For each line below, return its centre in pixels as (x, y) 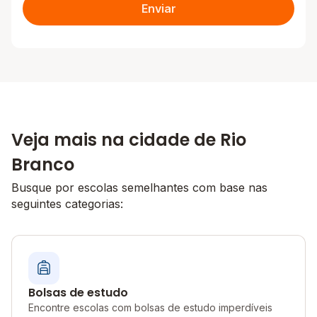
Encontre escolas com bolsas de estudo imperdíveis (150, 307)
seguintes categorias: (67, 204)
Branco (43, 165)
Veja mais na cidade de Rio (129, 140)
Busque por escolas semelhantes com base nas (139, 188)
